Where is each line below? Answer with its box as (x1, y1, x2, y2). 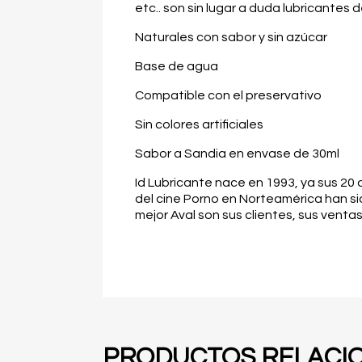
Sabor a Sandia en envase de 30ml (135, 147, 339, 160)
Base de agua (135, 60, 218, 73)
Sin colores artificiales (135, 118, 263, 131)
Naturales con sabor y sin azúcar (135, 31, 327, 44)
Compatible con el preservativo (135, 89, 322, 102)
